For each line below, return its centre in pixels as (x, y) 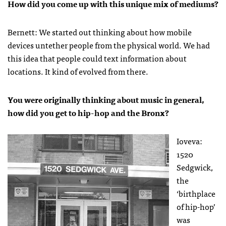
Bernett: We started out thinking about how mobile (100, 32)
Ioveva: (189, 140)
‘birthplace (196, 193)
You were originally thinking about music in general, (106, 99)
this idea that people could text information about (97, 58)
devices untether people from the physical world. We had (109, 45)
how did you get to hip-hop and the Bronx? (88, 112)
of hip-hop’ (196, 206)
